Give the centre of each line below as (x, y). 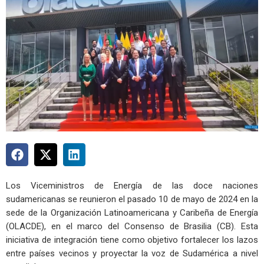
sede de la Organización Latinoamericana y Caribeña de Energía (132, 213)
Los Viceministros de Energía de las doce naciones (132, 186)
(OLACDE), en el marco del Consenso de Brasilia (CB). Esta (132, 227)
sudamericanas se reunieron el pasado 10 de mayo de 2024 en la (132, 199)
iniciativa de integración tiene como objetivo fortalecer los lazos (132, 240)
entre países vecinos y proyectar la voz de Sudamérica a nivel (132, 254)
